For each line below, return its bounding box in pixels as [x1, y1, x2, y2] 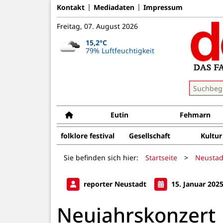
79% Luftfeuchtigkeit [85, 45, 154, 55]
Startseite [145, 152, 177, 162]
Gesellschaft [128, 131, 170, 140]
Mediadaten [94, 2, 134, 12]
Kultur [200, 131, 222, 140]
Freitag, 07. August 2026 [57, 21, 138, 31]
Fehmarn [180, 110, 211, 119]
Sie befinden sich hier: [64, 152, 138, 162]
